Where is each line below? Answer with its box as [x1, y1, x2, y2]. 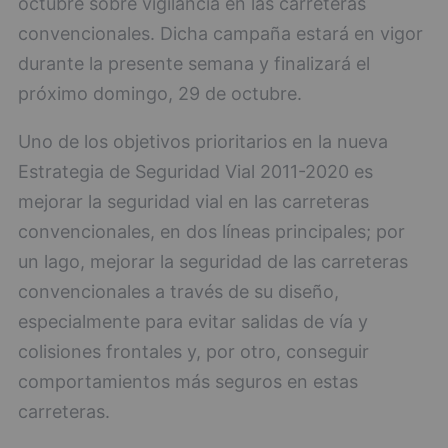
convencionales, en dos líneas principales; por [18, 221, 405, 242]
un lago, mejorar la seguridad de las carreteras [18, 251, 408, 272]
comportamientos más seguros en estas [18, 371, 358, 392]
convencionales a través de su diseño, [18, 281, 339, 302]
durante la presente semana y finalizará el [18, 53, 370, 74]
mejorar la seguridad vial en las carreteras [18, 191, 369, 212]
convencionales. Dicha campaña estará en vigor [18, 23, 423, 44]
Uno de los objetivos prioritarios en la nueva [18, 131, 388, 152]
